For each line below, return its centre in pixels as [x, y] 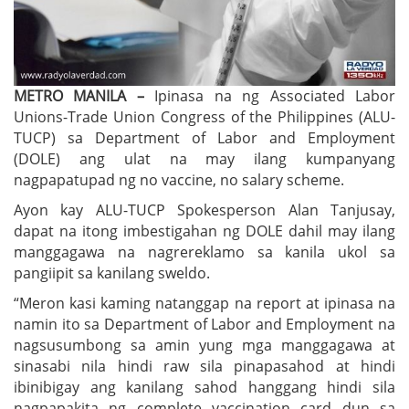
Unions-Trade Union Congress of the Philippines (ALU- [204, 116]
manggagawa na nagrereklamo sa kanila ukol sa [204, 252]
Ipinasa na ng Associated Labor [275, 95]
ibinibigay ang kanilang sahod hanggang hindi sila [204, 387]
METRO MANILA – [84, 95]
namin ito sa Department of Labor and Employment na [204, 324]
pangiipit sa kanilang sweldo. [112, 273]
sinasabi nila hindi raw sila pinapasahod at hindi [204, 366]
